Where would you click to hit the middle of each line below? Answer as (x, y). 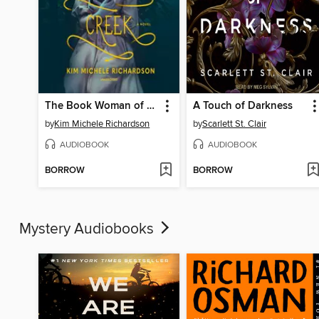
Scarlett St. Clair (234, 124)
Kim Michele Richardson (102, 124)
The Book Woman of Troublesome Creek (151, 106)
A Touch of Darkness (242, 106)
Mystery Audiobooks (88, 229)
